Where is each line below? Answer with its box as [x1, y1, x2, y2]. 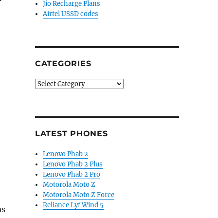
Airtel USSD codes [43, 10, 99, 18]
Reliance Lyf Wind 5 [43, 201, 104, 209]
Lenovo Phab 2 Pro [43, 170, 101, 179]
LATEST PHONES [35, 129, 108, 138]
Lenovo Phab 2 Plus [43, 160, 103, 168]
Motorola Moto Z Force [43, 191, 115, 199]
